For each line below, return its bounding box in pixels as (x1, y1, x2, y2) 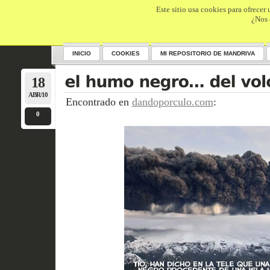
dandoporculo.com (131, 95, 213, 108)
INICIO (72, 50, 91, 57)
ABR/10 (28, 91, 48, 98)
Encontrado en (65, 95, 132, 108)
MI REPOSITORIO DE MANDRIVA (160, 50, 255, 57)
